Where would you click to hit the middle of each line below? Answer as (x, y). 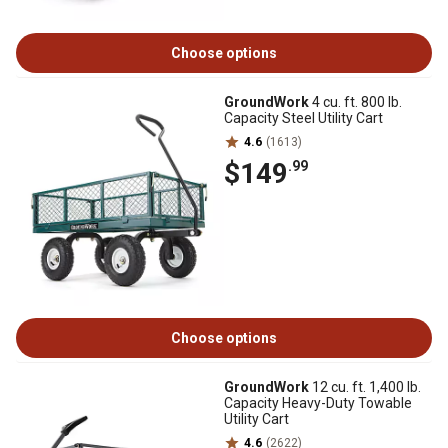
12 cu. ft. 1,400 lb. (365, 387)
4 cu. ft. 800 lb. (355, 102)
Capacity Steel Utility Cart (303, 118)
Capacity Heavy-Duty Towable (318, 403)
